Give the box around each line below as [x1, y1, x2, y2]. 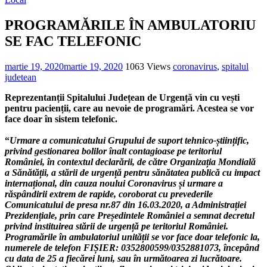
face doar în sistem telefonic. [5, 113, 117, 124]
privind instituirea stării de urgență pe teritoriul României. [5, 221, 228, 231]
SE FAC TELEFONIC [5, 33, 141, 49]
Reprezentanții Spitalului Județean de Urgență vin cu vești [5, 92, 240, 103]
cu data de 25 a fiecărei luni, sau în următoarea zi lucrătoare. [5, 253, 242, 263]
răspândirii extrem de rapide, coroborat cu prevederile [5, 188, 213, 199]
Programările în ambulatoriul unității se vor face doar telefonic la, [5, 231, 260, 242]
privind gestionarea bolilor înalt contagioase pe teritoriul [5, 145, 222, 156]
